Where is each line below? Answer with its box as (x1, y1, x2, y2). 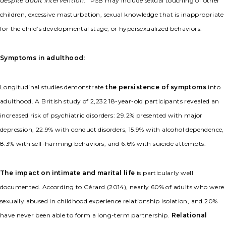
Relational (171, 211, 207, 219)
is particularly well (135, 169, 194, 177)
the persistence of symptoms (105, 83, 207, 91)
